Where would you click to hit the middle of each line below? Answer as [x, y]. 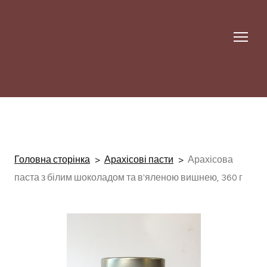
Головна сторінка [52, 160]
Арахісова [210, 160]
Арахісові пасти [139, 160]
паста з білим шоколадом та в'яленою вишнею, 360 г [128, 178]
